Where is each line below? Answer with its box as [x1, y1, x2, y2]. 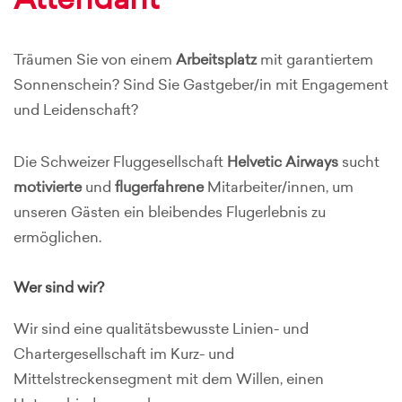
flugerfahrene [115, 181, 207, 196]
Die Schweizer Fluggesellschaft [13, 156, 227, 170]
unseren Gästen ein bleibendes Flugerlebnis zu [13, 206, 326, 221]
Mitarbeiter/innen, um [207, 181, 354, 196]
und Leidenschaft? [13, 104, 138, 118]
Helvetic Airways [227, 156, 338, 170]
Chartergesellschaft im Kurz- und [13, 348, 234, 363]
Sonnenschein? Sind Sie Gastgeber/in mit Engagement [13, 79, 389, 93]
